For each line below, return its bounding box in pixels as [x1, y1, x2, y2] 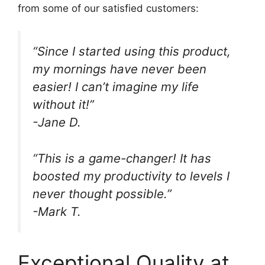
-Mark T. [33, 203, 81, 219]
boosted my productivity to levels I [33, 168, 230, 183]
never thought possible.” [33, 186, 172, 201]
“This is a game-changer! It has [33, 150, 211, 166]
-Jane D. [33, 115, 81, 130]
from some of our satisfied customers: [18, 2, 199, 14]
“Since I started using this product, [33, 44, 231, 59]
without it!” [33, 97, 94, 112]
